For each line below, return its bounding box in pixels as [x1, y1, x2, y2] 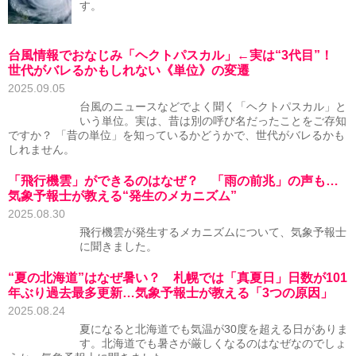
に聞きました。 [79, 241, 157, 253]
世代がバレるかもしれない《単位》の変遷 [8, 64, 250, 77]
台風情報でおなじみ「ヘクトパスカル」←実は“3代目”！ [8, 48, 346, 62]
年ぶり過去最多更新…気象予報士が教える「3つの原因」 [8, 286, 333, 300]
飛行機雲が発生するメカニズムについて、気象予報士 [79, 226, 346, 238]
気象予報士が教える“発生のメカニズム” [8, 189, 237, 203]
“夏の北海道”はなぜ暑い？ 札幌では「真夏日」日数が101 [8, 271, 347, 284]
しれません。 [8, 144, 75, 156]
